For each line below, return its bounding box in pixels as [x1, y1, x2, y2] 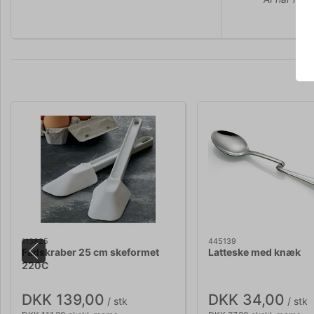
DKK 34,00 [208, 290, 285, 308]
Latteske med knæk [208, 246, 301, 259]
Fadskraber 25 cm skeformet [22, 246, 159, 259]
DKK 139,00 [22, 290, 104, 308]
